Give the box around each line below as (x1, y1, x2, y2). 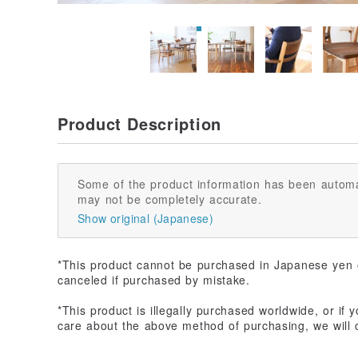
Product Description (58, 111, 221, 135)
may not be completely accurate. (78, 190, 262, 207)
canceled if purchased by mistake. (58, 271, 250, 288)
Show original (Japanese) (78, 209, 214, 226)
